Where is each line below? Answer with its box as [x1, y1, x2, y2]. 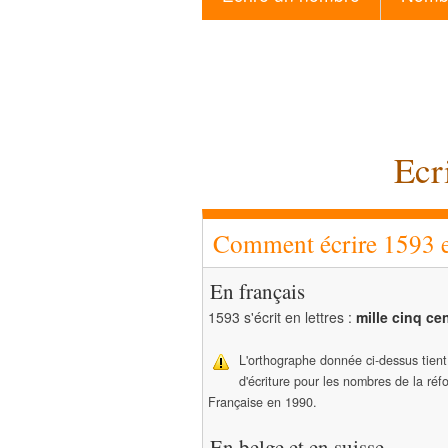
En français [210, 277, 305, 305]
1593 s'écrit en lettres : [208, 307, 356, 327]
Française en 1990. [208, 393, 317, 411]
